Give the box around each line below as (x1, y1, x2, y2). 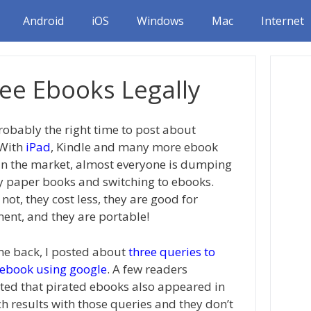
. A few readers (106, 260, 187, 277)
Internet (261, 13, 304, 28)
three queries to (128, 243, 215, 260)
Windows (137, 13, 184, 28)
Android (23, 13, 64, 28)
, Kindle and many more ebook (50, 139, 218, 155)
